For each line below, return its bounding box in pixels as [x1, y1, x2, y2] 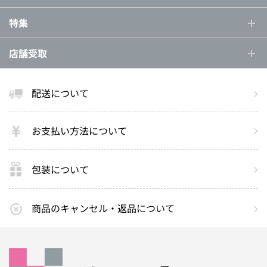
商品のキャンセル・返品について [32, 201, 175, 216]
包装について [32, 162, 89, 176]
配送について [32, 85, 89, 100]
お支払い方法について [32, 123, 127, 138]
